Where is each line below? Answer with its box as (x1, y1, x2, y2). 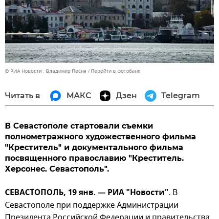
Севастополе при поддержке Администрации (5, 199, 178, 211)
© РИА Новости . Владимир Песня (5, 67, 87, 75)
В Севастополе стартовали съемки (5, 121, 153, 131)
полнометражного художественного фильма (5, 131, 196, 141)
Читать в (5, 90, 40, 100)
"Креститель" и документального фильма (5, 142, 183, 152)
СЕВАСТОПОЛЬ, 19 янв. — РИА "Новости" (5, 186, 169, 199)
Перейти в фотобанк (91, 67, 140, 75)
